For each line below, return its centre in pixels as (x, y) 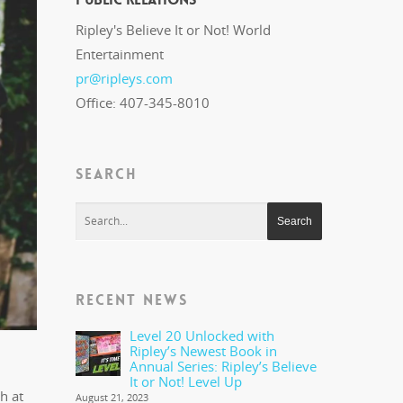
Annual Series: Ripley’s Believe (224, 366)
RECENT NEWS (132, 300)
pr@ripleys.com (125, 78)
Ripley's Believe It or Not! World (174, 30)
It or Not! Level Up (186, 381)
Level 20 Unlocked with (202, 336)
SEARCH (107, 174)
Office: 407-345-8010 (143, 103)
